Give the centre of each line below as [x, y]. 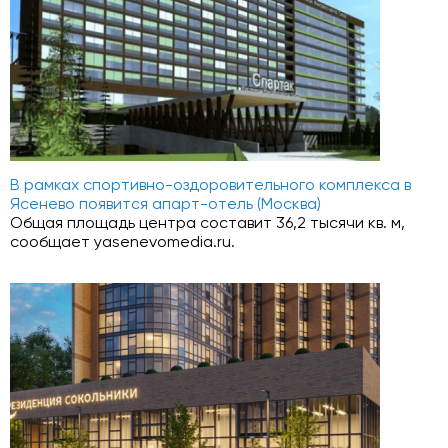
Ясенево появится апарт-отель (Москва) [165, 205]
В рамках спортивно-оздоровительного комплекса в [210, 186]
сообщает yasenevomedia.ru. [122, 243]
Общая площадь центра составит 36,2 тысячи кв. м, [207, 224]
